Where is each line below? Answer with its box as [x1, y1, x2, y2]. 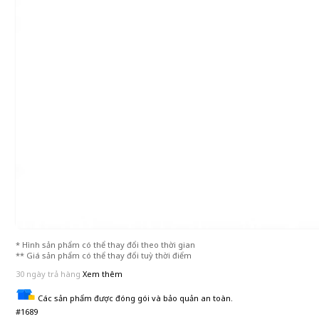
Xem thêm [83, 268, 122, 279]
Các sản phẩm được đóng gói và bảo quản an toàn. [36, 293, 233, 303]
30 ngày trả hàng [16, 268, 80, 279]
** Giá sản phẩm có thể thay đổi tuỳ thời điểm [16, 250, 192, 261]
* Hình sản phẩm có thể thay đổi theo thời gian [16, 239, 195, 250]
